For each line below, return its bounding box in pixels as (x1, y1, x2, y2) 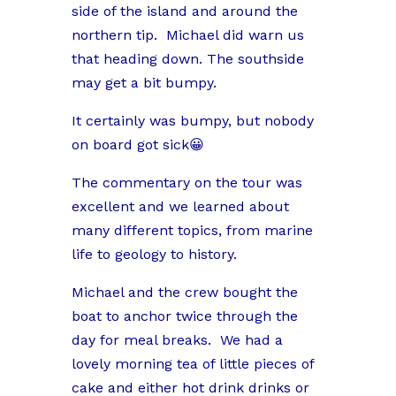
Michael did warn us (165, 27, 304, 44)
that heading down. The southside (71, 50, 304, 68)
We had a (219, 331, 283, 349)
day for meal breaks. (71, 331, 211, 349)
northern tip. (71, 27, 157, 44)
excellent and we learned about (71, 198, 289, 216)
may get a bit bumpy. (71, 74, 217, 92)
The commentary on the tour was (71, 174, 302, 192)
